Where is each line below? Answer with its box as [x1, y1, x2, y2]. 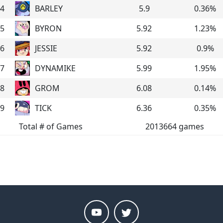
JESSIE [35, 42, 57, 54]
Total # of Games [18, 120, 83, 132]
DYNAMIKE [35, 62, 76, 74]
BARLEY [35, 2, 63, 14]
